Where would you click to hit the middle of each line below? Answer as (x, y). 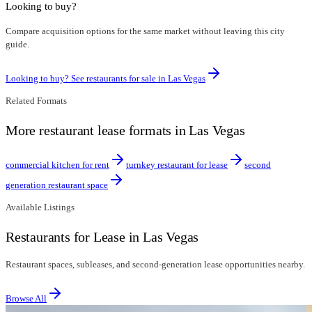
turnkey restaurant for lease (177, 165)
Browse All (26, 298)
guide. (17, 45)
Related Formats (36, 101)
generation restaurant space (57, 185)
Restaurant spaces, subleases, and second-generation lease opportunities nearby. (155, 264)
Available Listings (40, 208)
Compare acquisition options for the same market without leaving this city (145, 31)
